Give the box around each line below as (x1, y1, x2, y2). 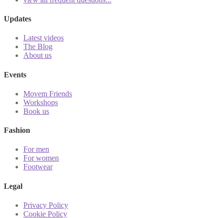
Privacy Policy (23, 200, 68, 209)
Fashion (4, 126, 30, 135)
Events (4, 70, 26, 79)
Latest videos (23, 34, 64, 42)
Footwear (23, 163, 53, 171)
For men (23, 145, 49, 154)
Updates (4, 15, 31, 23)
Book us (23, 107, 49, 115)
